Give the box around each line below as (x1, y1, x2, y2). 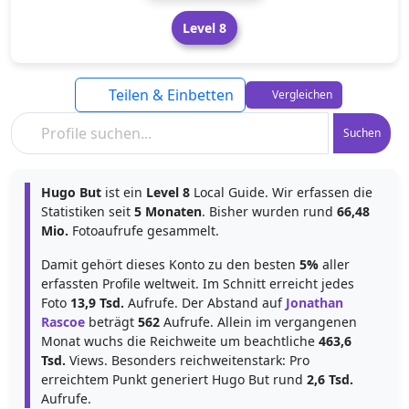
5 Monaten (134, 203, 202, 220)
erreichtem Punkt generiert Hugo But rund (41, 371, 307, 388)
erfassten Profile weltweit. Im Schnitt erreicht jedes (41, 275, 354, 292)
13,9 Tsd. (70, 294, 124, 311)
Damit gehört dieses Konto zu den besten (41, 256, 299, 273)
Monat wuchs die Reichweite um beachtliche (41, 332, 319, 350)
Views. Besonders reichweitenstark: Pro (66, 351, 309, 369)
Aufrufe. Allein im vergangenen (160, 313, 357, 330)
